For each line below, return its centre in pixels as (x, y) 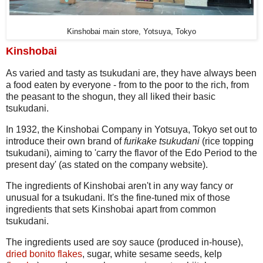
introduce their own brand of (65, 141)
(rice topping (227, 141)
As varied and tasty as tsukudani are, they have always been (131, 73)
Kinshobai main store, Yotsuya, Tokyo (131, 32)
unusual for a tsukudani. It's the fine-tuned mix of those (118, 197)
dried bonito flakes (44, 254)
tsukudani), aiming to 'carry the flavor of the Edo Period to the (131, 153)
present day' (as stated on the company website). (107, 164)
